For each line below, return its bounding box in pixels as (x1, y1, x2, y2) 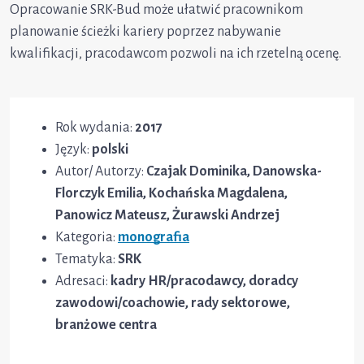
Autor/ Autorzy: (55, 164, 146, 180)
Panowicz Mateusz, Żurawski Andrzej (55, 208, 279, 223)
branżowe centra (55, 318, 157, 333)
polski (92, 142, 128, 158)
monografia (118, 230, 189, 245)
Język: (55, 142, 92, 158)
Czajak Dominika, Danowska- (146, 164, 322, 180)
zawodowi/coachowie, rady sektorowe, (55, 296, 290, 311)
